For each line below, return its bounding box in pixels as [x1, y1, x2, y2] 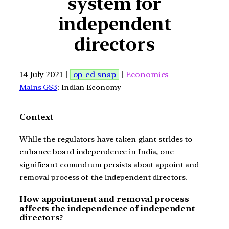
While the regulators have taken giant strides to [19, 134, 193, 144]
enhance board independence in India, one [19, 147, 174, 156]
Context [19, 111, 54, 122]
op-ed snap [73, 69, 116, 79]
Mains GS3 [19, 82, 58, 92]
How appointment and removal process [19, 194, 189, 204]
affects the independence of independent [19, 203, 195, 214]
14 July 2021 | [19, 69, 70, 79]
